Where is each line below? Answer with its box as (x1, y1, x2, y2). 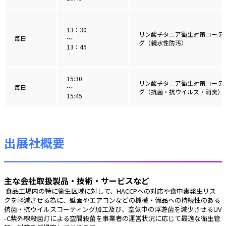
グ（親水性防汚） (139, 38, 187, 47)
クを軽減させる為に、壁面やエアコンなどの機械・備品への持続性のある (4, 195, 220, 205)
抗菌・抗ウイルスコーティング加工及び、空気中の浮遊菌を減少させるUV (4, 204, 221, 214)
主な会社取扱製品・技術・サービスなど (4, 174, 149, 187)
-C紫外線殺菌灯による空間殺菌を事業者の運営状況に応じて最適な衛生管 (4, 213, 220, 223)
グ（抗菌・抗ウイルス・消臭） (139, 87, 223, 96)
